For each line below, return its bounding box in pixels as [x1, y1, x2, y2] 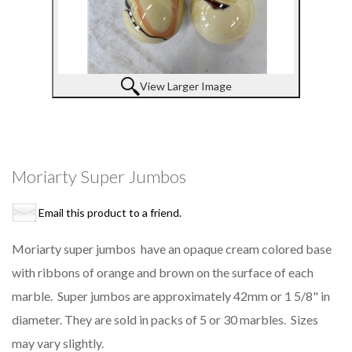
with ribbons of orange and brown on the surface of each [12, 265, 313, 280]
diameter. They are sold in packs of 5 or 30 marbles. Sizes [12, 312, 318, 328]
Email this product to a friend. [38, 206, 181, 220]
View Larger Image [139, 79, 232, 93]
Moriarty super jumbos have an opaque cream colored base [12, 241, 332, 257]
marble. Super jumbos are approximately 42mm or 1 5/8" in [12, 288, 330, 304]
